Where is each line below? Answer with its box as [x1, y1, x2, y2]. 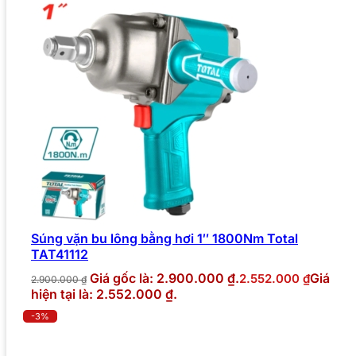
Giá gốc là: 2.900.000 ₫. [90, 270, 239, 287]
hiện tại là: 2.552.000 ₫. [31, 286, 177, 303]
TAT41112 [31, 246, 88, 263]
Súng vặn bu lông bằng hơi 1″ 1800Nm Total [31, 230, 298, 247]
